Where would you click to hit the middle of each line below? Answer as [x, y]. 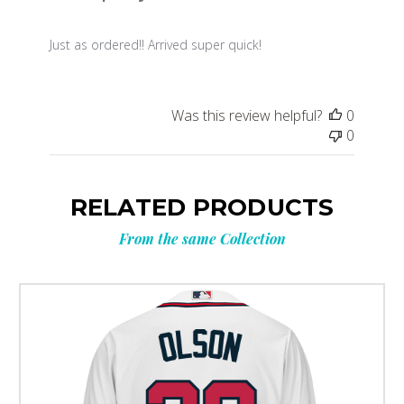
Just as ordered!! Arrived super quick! [155, 45]
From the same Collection [202, 239]
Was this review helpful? [247, 116]
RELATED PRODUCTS [202, 208]
